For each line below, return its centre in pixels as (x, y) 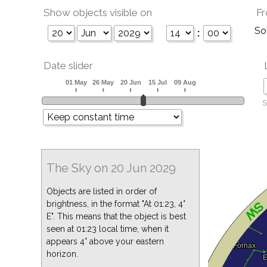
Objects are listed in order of (102, 191)
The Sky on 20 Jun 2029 (111, 168)
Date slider (68, 66)
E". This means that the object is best (116, 216)
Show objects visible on (98, 13)
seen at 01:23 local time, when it (108, 229)
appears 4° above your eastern (105, 241)
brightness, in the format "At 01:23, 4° (116, 204)
